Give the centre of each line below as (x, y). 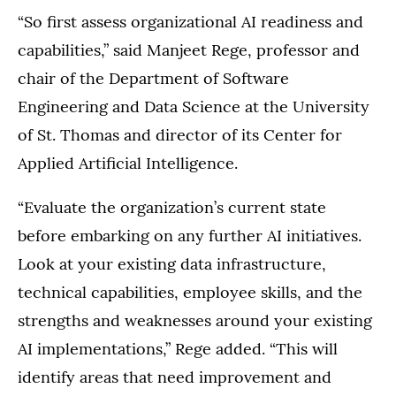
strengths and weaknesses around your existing (195, 321)
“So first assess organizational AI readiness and (190, 22)
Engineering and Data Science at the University (194, 107)
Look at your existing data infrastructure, (172, 264)
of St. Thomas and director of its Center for (180, 135)
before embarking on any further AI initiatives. (190, 236)
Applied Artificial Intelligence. (128, 164)
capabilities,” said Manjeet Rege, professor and (189, 50)
